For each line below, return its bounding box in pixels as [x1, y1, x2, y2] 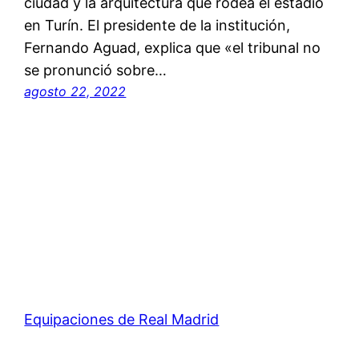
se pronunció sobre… [24, 62, 167, 79]
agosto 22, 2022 [24, 83, 127, 100]
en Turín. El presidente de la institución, [24, 17, 291, 34]
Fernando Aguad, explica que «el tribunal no [24, 39, 321, 57]
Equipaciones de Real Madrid [24, 311, 220, 329]
